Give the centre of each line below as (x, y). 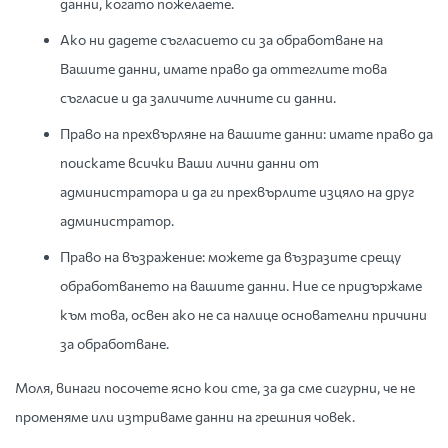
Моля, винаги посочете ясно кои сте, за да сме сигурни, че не (215, 387)
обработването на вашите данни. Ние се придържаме (241, 285)
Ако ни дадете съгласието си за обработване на (221, 39)
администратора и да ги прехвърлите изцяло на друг (237, 191)
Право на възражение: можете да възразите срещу (230, 256)
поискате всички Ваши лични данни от (189, 162)
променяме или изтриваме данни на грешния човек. (185, 416)
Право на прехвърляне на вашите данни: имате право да (246, 133)
